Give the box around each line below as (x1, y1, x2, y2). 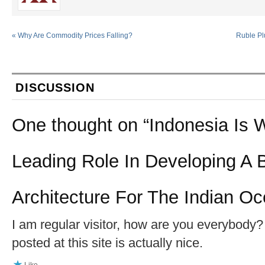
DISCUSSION (15, 80, 95, 94)
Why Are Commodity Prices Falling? (16, 31, 132, 40)
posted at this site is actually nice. (12, 235, 203, 250)
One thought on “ (12, 114, 149, 135)
